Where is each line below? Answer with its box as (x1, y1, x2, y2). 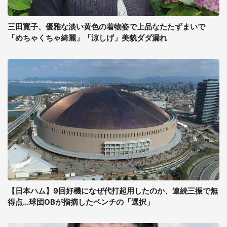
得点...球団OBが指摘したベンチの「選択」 (8, 197, 154, 207)
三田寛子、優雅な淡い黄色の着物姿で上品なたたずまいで (8, 22, 205, 31)
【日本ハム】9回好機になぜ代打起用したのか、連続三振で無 (8, 186, 218, 196)
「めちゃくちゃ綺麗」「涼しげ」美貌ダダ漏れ (8, 33, 167, 43)
